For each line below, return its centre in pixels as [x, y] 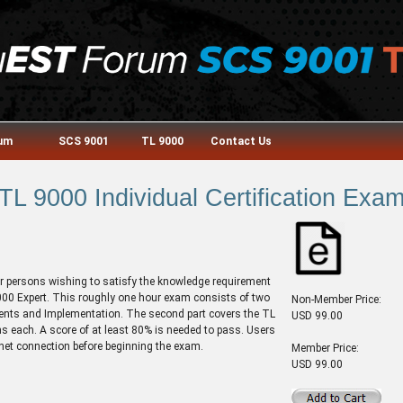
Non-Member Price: [337, 299]
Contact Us [241, 141]
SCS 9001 [83, 141]
